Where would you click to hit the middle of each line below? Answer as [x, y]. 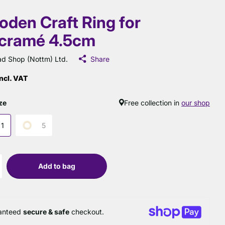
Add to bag [57, 166]
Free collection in [153, 102]
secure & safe [46, 212]
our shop [196, 102]
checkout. [87, 212]
